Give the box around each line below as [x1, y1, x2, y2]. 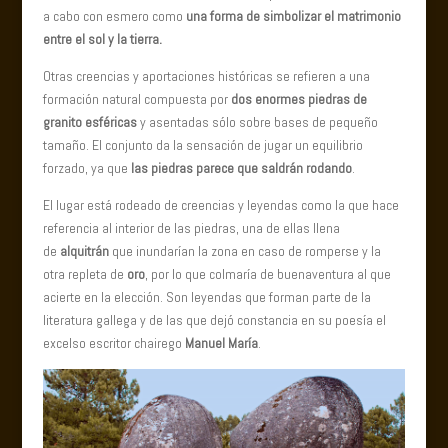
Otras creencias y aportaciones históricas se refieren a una [42, 67, 370, 86]
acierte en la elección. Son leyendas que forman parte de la [42, 288, 371, 307]
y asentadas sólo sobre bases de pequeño [136, 113, 378, 132]
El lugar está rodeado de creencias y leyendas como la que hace [42, 196, 399, 215]
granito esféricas [42, 113, 137, 132]
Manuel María [184, 334, 258, 353]
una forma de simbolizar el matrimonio [185, 7, 401, 26]
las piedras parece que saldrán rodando [130, 159, 352, 178]
